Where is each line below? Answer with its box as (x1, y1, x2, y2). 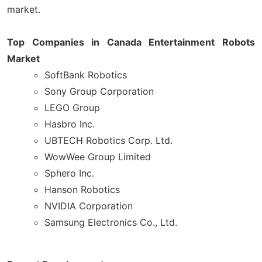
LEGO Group (44, 101, 100, 113)
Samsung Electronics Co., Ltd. (44, 216, 177, 228)
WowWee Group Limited (44, 150, 151, 163)
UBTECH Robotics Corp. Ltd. (44, 134, 173, 146)
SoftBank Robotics (44, 68, 127, 81)
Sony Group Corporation (44, 85, 154, 97)
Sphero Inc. (44, 167, 94, 179)
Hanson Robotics (44, 183, 120, 195)
